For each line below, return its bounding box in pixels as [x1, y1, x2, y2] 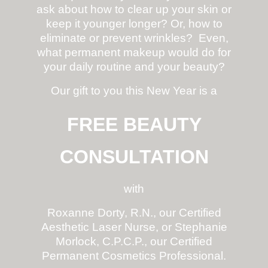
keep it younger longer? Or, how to [45, 17, 223, 31]
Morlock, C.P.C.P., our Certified [56, 235, 212, 248]
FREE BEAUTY [66, 114, 202, 136]
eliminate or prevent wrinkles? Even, [39, 32, 229, 45]
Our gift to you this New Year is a [51, 84, 217, 98]
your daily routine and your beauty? [43, 60, 225, 74]
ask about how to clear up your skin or [36, 3, 232, 16]
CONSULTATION [59, 146, 209, 168]
